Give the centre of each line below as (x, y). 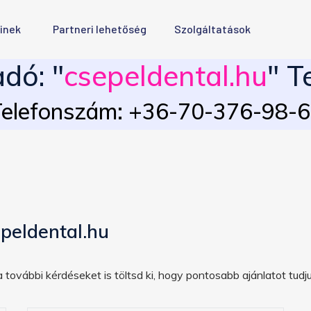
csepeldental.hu (166, 76)
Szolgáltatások (212, 29)
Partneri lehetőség (100, 29)
